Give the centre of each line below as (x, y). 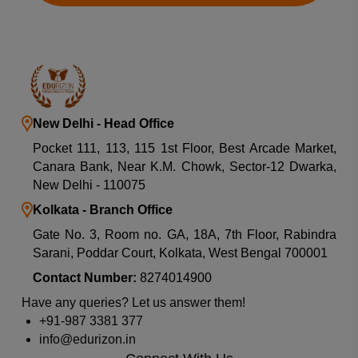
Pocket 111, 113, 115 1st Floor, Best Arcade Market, (185, 149)
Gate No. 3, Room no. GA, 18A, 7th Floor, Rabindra (185, 235)
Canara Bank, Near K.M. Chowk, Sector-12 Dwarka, (185, 167)
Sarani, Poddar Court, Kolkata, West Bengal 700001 (180, 253)
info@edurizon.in (87, 340)
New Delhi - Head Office (103, 124)
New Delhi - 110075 (89, 185)
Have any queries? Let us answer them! (133, 303)
